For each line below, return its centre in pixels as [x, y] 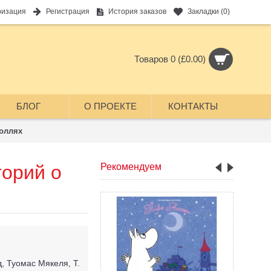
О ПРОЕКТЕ [110, 106]
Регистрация [68, 12]
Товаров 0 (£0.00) [170, 59]
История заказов [137, 12]
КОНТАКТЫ [193, 106]
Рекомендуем [131, 167]
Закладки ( [205, 12]
